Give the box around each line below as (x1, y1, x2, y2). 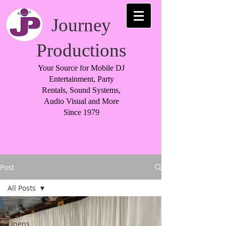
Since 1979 (63, 108, 99, 117)
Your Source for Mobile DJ (38, 64, 125, 72)
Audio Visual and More (43, 97, 119, 105)
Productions (36, 40, 126, 61)
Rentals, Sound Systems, (42, 86, 121, 94)
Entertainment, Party (48, 75, 114, 83)
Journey (51, 15, 111, 35)
